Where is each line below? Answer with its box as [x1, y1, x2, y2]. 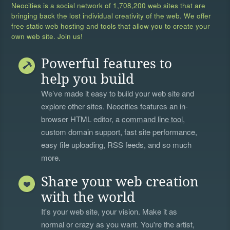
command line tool [122, 113, 183, 125]
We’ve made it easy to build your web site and [41, 88, 195, 99]
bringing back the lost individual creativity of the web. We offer [11, 11, 212, 21]
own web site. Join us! [11, 31, 83, 42]
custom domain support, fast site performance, [41, 126, 198, 138]
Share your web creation [41, 174, 199, 190]
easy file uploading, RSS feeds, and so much [41, 139, 192, 150]
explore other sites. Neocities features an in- [41, 101, 188, 112]
